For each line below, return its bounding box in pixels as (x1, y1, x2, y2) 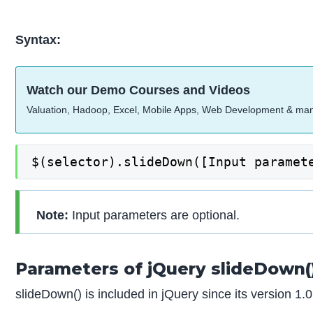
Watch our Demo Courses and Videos (27, 83, 251, 98)
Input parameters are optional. (68, 208, 240, 222)
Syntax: (15, 32, 61, 47)
